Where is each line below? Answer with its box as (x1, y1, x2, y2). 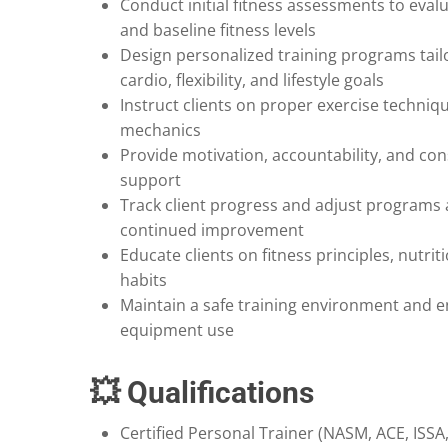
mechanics (120, 119, 201, 142)
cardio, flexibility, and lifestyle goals (120, 69, 384, 92)
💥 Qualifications (90, 375, 314, 411)
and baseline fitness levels (120, 19, 316, 42)
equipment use (120, 319, 234, 342)
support (120, 169, 181, 192)
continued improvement (120, 219, 304, 242)
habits (120, 269, 167, 292)
